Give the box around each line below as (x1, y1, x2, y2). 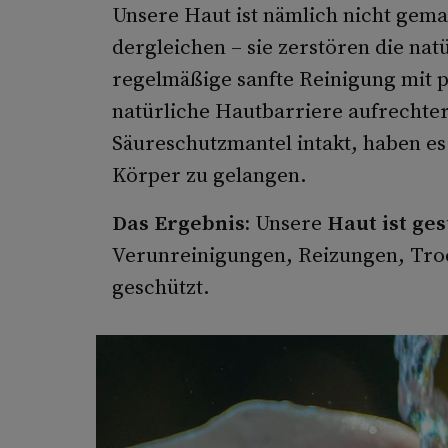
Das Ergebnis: (111, 208, 250, 238)
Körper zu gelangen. (111, 160, 307, 190)
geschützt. (111, 272, 210, 302)
